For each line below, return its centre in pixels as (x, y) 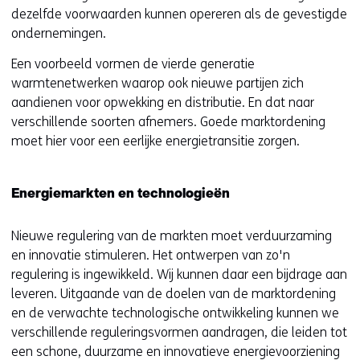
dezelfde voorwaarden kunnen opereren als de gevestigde (179, 14)
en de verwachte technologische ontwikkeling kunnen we (175, 313)
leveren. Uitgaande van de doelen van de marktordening (174, 294)
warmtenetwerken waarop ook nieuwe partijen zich (157, 83)
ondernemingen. (59, 33)
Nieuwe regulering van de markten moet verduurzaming (172, 236)
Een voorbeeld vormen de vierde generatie (133, 64)
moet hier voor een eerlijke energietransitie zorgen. (155, 141)
